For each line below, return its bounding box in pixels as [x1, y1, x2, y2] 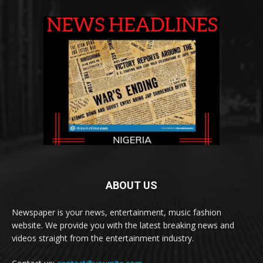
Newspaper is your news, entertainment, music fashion [12, 207, 221, 218]
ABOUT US [106, 179, 157, 192]
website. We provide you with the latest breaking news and [12, 220, 234, 231]
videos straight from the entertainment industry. [12, 232, 194, 244]
